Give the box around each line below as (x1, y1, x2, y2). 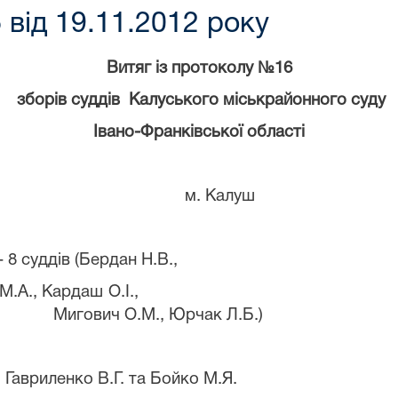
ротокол (179, 60, 245, 76)
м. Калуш (185, 188, 255, 204)
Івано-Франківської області (93, 124, 305, 140)
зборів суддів (17, 92, 120, 108)
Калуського (129, 92, 219, 108)
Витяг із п (106, 60, 180, 76)
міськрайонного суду (223, 92, 386, 108)
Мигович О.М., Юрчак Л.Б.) (53, 307, 263, 323)
